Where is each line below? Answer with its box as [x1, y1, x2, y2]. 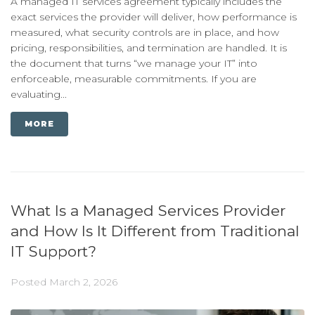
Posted [11, 275, 49, 288]
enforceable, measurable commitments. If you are [11, 72, 257, 85]
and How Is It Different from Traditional [11, 221, 300, 240]
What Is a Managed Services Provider [11, 201, 285, 219]
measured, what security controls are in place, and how [11, 25, 279, 39]
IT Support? [11, 242, 96, 260]
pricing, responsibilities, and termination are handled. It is [11, 41, 287, 54]
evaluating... [11, 87, 67, 101]
